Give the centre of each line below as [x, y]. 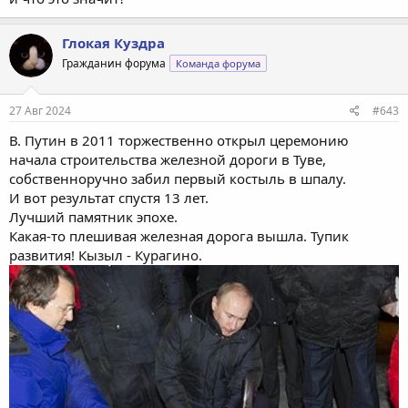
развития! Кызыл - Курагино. [106, 255]
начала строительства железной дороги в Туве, [168, 159]
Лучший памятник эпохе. [93, 216]
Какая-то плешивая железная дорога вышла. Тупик [179, 235]
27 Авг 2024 [40, 110]
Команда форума [218, 64]
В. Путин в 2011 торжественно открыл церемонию [179, 140]
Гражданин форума [114, 64]
